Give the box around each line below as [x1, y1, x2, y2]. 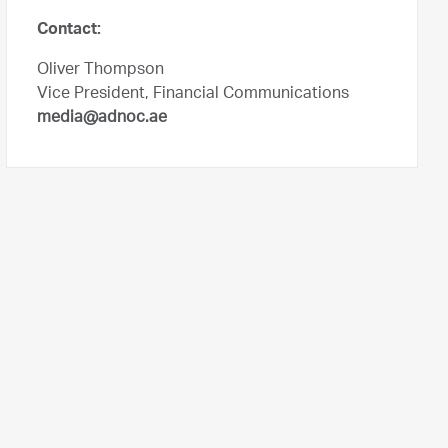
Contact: [37, 23, 101, 39]
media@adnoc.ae [37, 111, 167, 127]
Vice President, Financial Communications [37, 87, 349, 103]
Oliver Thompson [37, 63, 164, 79]
